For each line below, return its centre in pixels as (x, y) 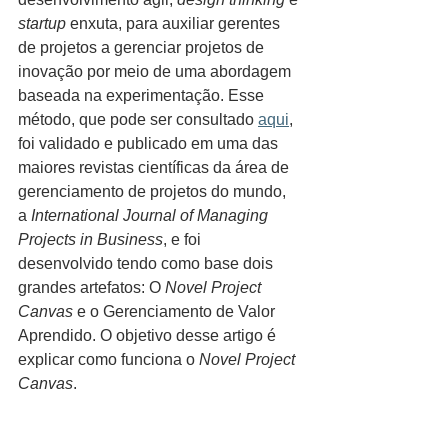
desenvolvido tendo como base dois (147, 263)
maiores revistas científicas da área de (155, 167)
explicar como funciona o (108, 359)
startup (42, 23)
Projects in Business (90, 239)
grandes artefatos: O (91, 287)
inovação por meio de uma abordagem (156, 71)
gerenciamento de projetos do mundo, (154, 191)
